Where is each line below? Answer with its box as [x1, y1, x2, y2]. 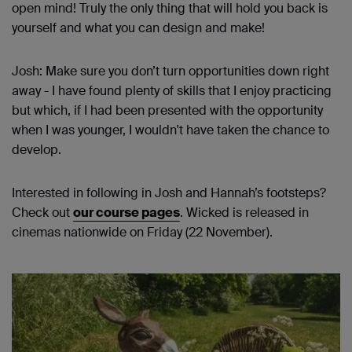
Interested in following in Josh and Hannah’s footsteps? [12, 185, 326, 202]
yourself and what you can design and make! [12, 20, 265, 37]
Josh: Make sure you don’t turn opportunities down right [12, 63, 329, 80]
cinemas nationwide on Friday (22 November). [12, 224, 273, 241]
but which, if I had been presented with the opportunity [12, 102, 323, 119]
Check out [12, 204, 73, 222]
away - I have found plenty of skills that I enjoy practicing [12, 82, 332, 100]
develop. [12, 141, 61, 159]
